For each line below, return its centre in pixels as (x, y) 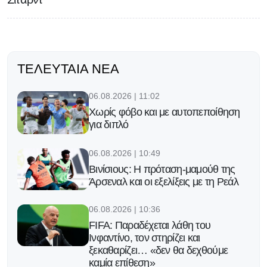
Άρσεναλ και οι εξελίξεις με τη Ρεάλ (164, 182)
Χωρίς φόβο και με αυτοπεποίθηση (164, 112)
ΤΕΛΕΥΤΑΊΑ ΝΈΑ (68, 69)
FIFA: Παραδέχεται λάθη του (150, 225)
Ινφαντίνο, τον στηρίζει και (145, 238)
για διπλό (109, 124)
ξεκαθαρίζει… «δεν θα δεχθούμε (159, 250)
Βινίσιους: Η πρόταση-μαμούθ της (162, 169)
